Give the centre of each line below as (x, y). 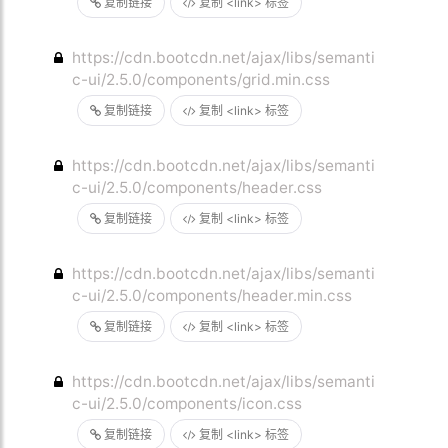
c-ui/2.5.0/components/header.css (197, 187)
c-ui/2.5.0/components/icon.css (187, 403)
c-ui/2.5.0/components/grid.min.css (201, 79)
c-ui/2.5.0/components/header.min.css (212, 295)
